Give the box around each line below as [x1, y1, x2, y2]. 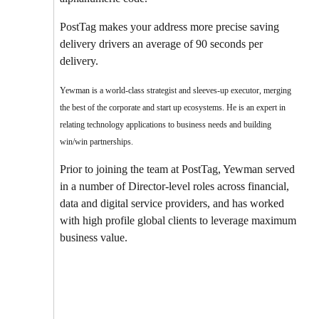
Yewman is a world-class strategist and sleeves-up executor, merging [60, 85, 292, 96]
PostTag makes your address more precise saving [60, 21, 280, 33]
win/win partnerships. [60, 137, 136, 147]
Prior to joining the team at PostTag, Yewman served [60, 163, 296, 176]
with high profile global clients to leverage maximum [60, 214, 297, 227]
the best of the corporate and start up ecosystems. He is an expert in [60, 103, 286, 113]
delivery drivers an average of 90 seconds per [60, 38, 263, 51]
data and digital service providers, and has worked [60, 197, 285, 210]
